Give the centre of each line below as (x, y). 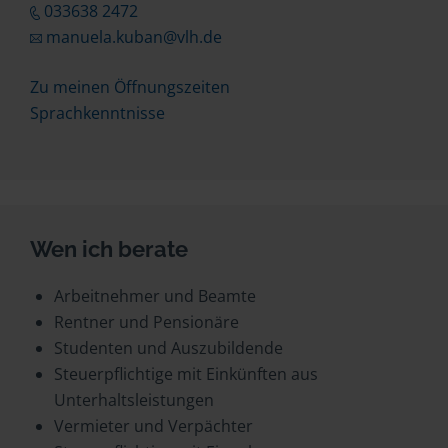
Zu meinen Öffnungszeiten (130, 87)
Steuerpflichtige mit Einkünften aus (186, 374)
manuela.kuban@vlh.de (133, 37)
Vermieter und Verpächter (153, 426)
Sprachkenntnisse (97, 113)
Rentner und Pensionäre (146, 322)
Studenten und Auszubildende (168, 348)
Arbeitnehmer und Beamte (155, 296)
